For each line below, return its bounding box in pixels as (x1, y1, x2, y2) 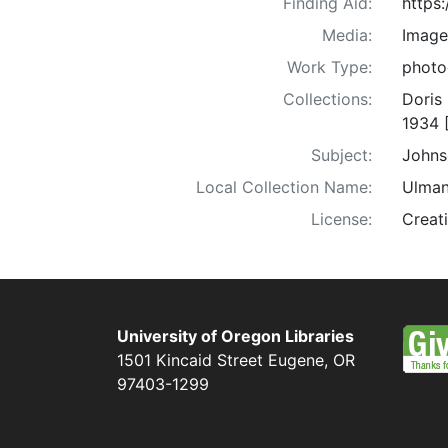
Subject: (311, 145, 372, 166)
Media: (322, 25, 372, 46)
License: (311, 209, 372, 230)
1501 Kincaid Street (117, 350, 263, 370)
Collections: (283, 89, 372, 110)
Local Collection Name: (196, 177, 372, 198)
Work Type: (287, 57, 372, 78)
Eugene (268, 350, 324, 370)
